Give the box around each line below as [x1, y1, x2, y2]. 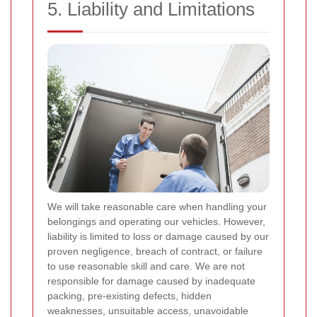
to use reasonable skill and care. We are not [47, 260, 245, 272]
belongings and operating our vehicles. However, [47, 215, 265, 227]
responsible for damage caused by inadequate [47, 275, 255, 287]
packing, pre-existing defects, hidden [47, 289, 212, 301]
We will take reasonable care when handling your [47, 200, 267, 212]
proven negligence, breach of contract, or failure [47, 245, 263, 257]
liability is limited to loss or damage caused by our [47, 230, 269, 242]
